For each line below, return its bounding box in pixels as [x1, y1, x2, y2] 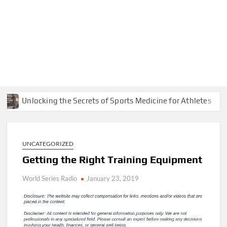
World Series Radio [22, 174, 78, 182]
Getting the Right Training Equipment [22, 154, 203, 165]
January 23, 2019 [87, 174, 139, 182]
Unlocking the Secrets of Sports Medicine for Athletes [2, 96, 192, 105]
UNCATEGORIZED [22, 140, 74, 147]
